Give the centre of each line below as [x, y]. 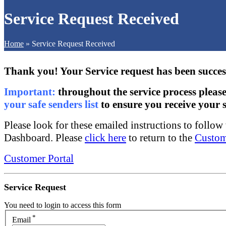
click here [105, 137]
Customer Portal [39, 158]
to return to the [160, 137]
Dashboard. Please [44, 137]
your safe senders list [51, 104]
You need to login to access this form [63, 205]
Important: [30, 92]
